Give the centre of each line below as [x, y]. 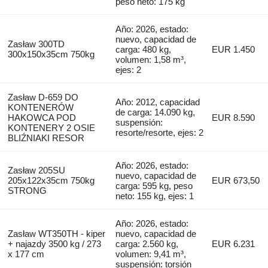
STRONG [27, 190]
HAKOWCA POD [42, 117]
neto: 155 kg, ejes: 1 [155, 196]
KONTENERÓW [40, 107]
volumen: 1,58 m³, [151, 59]
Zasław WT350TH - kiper [56, 233]
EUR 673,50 [236, 180]
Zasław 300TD [36, 44]
